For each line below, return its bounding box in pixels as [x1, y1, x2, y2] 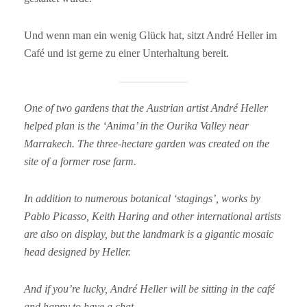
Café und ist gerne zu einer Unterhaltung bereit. [24, 47, 229, 59]
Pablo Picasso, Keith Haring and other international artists [24, 210, 281, 222]
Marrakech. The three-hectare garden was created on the [24, 138, 269, 149]
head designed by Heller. [24, 246, 131, 258]
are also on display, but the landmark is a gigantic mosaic [24, 228, 273, 240]
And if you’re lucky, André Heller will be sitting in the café [24, 283, 275, 295]
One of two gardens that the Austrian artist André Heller [24, 102, 268, 114]
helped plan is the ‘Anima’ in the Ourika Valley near [24, 120, 249, 132]
